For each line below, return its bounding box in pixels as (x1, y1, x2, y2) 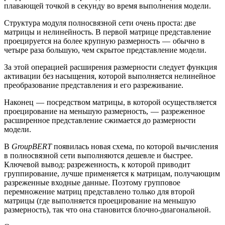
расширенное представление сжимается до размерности (4, 116, 196, 125)
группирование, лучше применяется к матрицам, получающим (4, 169, 220, 178)
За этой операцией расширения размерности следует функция (4, 63, 217, 72)
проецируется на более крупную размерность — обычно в (4, 37, 205, 46)
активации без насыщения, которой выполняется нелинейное (4, 72, 215, 81)
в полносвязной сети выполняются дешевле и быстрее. (4, 151, 193, 160)
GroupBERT (12, 142, 52, 151)
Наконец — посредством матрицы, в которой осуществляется (4, 98, 216, 107)
